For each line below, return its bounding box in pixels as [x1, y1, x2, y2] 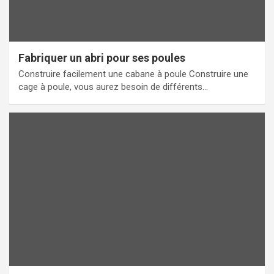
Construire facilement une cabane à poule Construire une [18, 68, 248, 80]
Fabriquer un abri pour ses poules [18, 51, 185, 64]
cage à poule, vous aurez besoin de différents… [18, 81, 208, 92]
